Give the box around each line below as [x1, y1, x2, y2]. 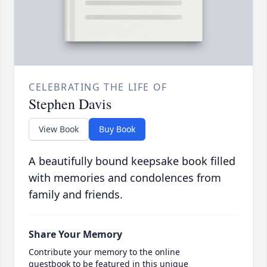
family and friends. [29, 187, 123, 202]
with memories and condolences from [29, 170, 221, 185]
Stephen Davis [29, 94, 111, 114]
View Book [39, 123, 79, 135]
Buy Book [99, 123, 135, 135]
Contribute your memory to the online [29, 246, 180, 258]
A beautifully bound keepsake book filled [29, 154, 235, 169]
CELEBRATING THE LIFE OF [29, 80, 167, 94]
